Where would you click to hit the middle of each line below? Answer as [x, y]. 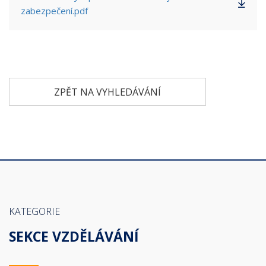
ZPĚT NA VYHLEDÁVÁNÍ [107, 92]
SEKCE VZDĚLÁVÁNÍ [74, 236]
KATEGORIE [34, 211]
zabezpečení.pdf [54, 11]
